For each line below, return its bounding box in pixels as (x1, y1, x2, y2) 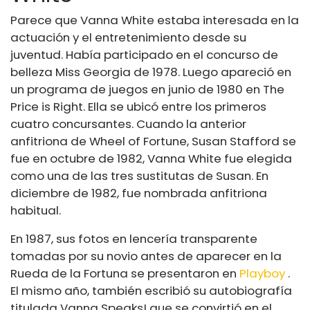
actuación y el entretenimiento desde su (10, 28, 246, 46)
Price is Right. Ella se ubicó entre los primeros (10, 98, 266, 115)
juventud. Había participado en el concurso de (10, 46, 278, 63)
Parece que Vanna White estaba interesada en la (10, 11, 299, 28)
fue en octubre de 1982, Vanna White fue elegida (10, 149, 292, 167)
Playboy (239, 264, 285, 282)
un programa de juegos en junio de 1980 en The (10, 80, 284, 98)
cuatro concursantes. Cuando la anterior (10, 115, 246, 132)
